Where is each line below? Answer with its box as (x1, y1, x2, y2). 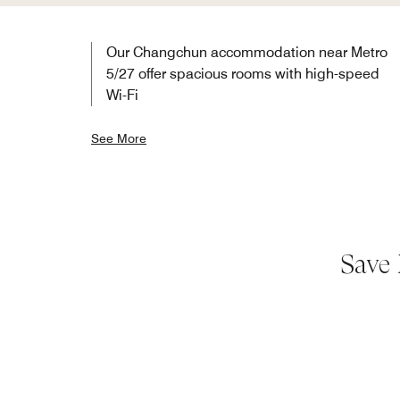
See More (91, 130, 146, 146)
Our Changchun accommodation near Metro (106, 43, 387, 61)
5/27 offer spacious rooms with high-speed (106, 64, 379, 82)
